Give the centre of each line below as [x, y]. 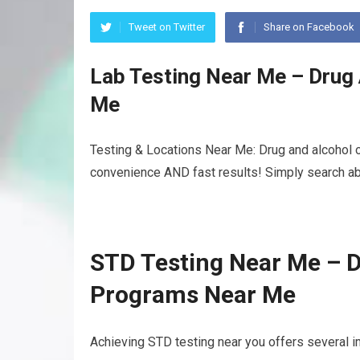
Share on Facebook [309, 27]
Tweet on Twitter [167, 27]
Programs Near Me [193, 295]
